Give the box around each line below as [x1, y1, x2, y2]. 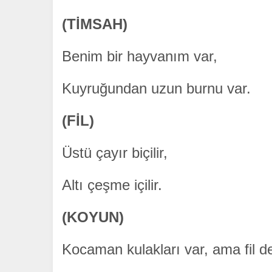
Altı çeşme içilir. [62, 177, 162, 194]
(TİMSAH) [62, 16, 127, 33]
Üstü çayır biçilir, [62, 144, 168, 161]
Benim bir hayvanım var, [62, 48, 217, 65]
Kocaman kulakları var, [62, 241, 212, 258]
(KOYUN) [62, 209, 124, 226]
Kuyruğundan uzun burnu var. [62, 80, 251, 97]
